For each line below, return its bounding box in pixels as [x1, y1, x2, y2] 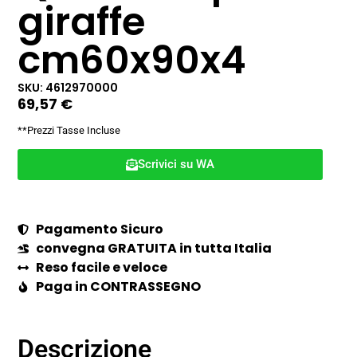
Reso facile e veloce [35, 258, 167, 277]
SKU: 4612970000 [18, 79, 119, 96]
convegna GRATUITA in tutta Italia [35, 239, 272, 258]
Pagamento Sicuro [35, 220, 163, 239]
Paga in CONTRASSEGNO [35, 277, 201, 296]
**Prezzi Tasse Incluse [18, 124, 121, 137]
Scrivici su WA [138, 157, 215, 172]
